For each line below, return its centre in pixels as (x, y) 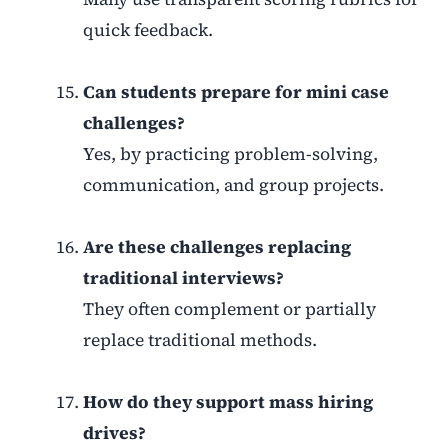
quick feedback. (147, 30)
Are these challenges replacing (216, 247)
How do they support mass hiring (227, 402)
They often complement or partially (229, 309)
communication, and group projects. (233, 185)
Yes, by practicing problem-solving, (230, 154)
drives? (114, 433)
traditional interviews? (183, 278)
